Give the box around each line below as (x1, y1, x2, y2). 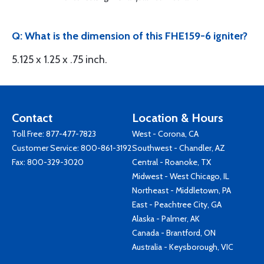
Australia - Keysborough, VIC (132, 242, 233, 252)
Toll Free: (12, 128, 46, 139)
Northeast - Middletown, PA (132, 185, 231, 196)
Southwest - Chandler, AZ (132, 143, 225, 153)
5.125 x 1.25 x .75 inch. (12, 53, 107, 66)
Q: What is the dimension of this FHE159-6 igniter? (12, 29, 247, 42)
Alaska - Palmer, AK (132, 213, 200, 224)
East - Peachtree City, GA (132, 199, 222, 210)
